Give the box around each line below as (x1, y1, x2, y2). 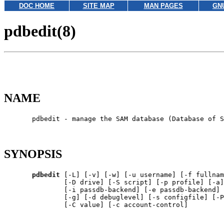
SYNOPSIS (4, 147, 62, 160)
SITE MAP (82, 2, 114, 9)
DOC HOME (19, 2, 54, 9)
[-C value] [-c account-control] (4, 200, 188, 208)
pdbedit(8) (4, 22, 76, 40)
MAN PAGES (143, 2, 183, 9)
